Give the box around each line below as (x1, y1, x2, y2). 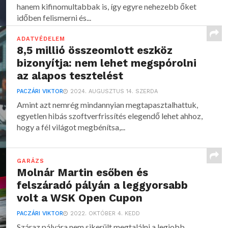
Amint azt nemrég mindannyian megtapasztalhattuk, (17, 100, 198, 109)
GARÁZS (17, 158, 44, 164)
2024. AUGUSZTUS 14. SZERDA (70, 88, 158, 95)
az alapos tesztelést (17, 70, 124, 82)
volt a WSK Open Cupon (17, 192, 143, 204)
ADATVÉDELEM (17, 36, 65, 42)
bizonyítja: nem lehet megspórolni (17, 57, 197, 69)
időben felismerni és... (17, 13, 92, 22)
